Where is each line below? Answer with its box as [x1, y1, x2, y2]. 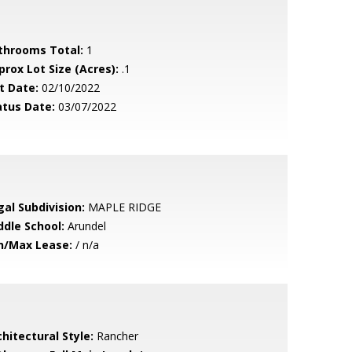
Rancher [93, 328, 138, 343]
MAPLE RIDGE [84, 200, 161, 214]
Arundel [64, 218, 106, 233]
